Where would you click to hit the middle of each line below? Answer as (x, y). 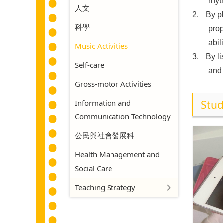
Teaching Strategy (105, 187)
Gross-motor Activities (113, 84)
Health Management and (117, 154)
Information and (103, 103)
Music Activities (101, 46)
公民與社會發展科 (104, 135)
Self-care (89, 65)
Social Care (93, 168)
